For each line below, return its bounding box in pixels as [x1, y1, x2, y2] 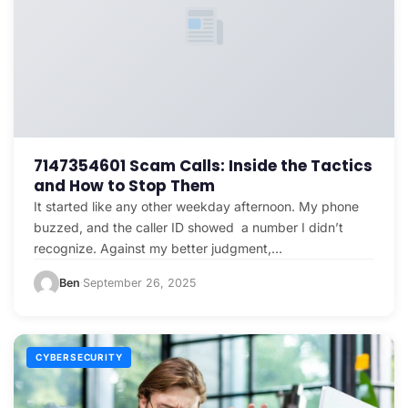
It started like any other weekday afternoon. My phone [34, 198, 359, 214]
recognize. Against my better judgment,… [34, 240, 282, 256]
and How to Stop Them [34, 174, 215, 197]
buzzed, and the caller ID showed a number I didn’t [34, 219, 343, 235]
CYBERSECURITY [36, 351, 123, 362]
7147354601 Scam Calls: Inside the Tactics [34, 154, 372, 177]
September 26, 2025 [83, 275, 196, 290]
